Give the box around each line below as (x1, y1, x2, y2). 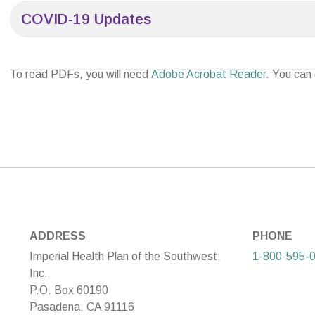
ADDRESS (30, 230, 86, 243)
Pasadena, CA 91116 (30, 300, 134, 313)
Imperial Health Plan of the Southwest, (30, 250, 221, 262)
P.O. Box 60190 (30, 283, 108, 296)
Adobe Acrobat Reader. (151, 67, 272, 80)
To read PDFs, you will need (10, 67, 151, 80)
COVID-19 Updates (21, 10, 151, 27)
